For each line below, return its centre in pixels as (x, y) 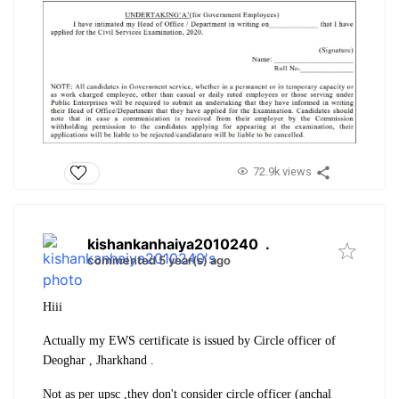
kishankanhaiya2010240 (173, 244)
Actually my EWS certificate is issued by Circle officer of (189, 340)
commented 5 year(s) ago (159, 260)
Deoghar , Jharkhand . (98, 360)
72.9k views (282, 172)
